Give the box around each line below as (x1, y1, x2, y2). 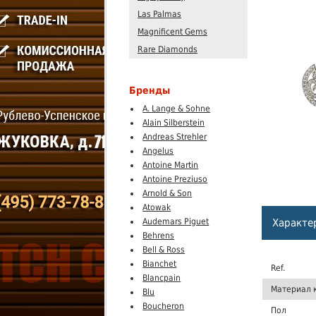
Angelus (142, 146, 174, 157)
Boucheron (142, 301, 185, 312)
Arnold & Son (142, 188, 193, 199)
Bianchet (142, 259, 177, 269)
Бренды (129, 84, 170, 96)
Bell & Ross (142, 245, 186, 255)
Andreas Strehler (142, 132, 207, 142)
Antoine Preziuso (142, 174, 208, 185)
